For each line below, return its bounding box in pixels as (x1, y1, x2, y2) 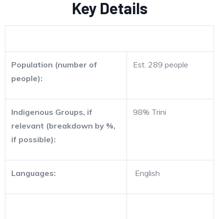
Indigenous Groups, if (11, 107, 92, 117)
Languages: (11, 168, 56, 178)
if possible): (11, 134, 56, 144)
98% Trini (133, 107, 166, 117)
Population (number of (11, 59, 97, 69)
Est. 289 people (133, 59, 188, 69)
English (133, 168, 160, 178)
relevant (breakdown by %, (11, 120, 115, 131)
